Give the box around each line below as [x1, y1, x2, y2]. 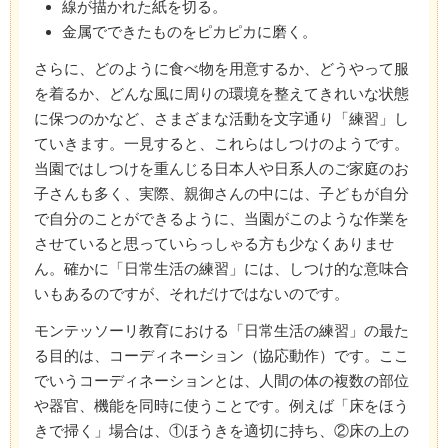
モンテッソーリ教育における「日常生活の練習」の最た [34, 322, 409, 339]
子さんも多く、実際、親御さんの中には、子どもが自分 [34, 185, 409, 202]
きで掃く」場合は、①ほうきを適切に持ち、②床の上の [34, 422, 409, 439]
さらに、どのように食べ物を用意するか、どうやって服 [34, 60, 409, 77]
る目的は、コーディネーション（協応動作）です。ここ [34, 347, 409, 364]
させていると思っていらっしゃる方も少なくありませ [34, 235, 394, 252]
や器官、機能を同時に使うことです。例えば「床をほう [34, 397, 409, 414]
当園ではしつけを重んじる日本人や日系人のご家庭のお [34, 160, 409, 177]
